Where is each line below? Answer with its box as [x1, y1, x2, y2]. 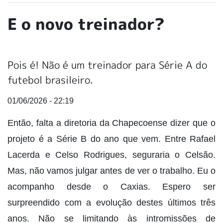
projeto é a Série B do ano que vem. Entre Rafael [7, 133, 216, 144]
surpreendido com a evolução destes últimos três [7, 197, 216, 208]
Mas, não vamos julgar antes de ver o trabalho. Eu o [7, 165, 216, 176]
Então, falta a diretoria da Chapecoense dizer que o [7, 117, 216, 128]
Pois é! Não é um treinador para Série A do [7, 57, 207, 72]
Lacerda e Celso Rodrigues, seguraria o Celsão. [7, 149, 216, 160]
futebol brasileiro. [7, 72, 93, 87]
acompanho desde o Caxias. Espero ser [7, 181, 216, 192]
